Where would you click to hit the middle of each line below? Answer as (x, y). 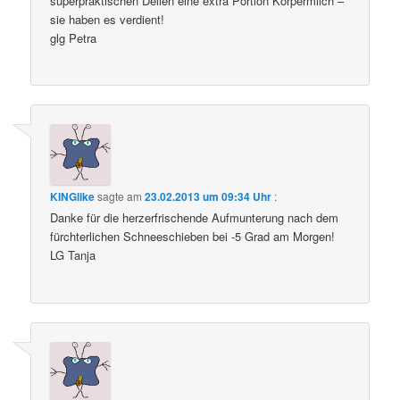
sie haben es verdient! (108, 19)
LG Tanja (73, 255)
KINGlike (73, 197)
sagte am (120, 196)
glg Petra (74, 37)
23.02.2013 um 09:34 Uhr (208, 197)
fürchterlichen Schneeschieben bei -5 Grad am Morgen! (193, 237)
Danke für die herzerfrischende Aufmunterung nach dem (195, 218)
